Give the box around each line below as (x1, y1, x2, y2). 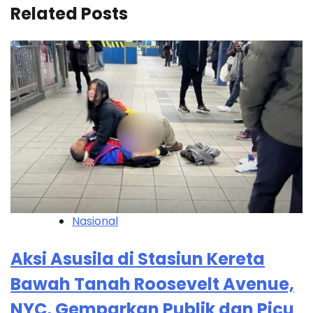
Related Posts (10, 2, 128, 26)
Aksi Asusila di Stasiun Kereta (10, 247, 265, 271)
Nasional (72, 213, 118, 230)
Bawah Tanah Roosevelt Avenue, (10, 272, 294, 296)
